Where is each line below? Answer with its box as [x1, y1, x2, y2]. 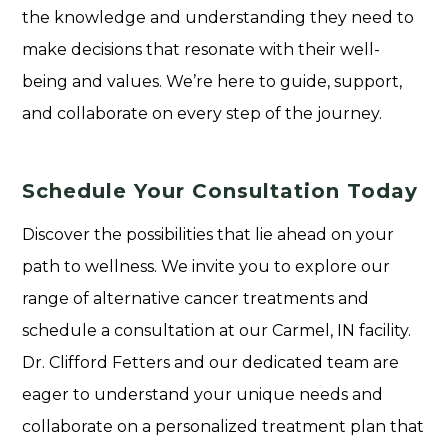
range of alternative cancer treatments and [22, 288, 370, 308]
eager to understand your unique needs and [22, 384, 384, 404]
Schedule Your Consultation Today [22, 178, 419, 203]
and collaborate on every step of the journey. [22, 103, 383, 123]
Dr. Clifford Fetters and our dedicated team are [22, 352, 400, 372]
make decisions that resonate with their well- [22, 39, 381, 59]
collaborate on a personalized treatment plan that [22, 416, 425, 436]
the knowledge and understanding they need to [22, 7, 415, 27]
